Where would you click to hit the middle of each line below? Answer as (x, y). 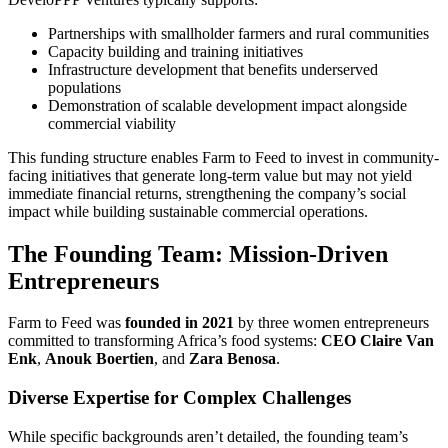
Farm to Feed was (66, 323)
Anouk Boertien (99, 359)
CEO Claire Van (377, 341)
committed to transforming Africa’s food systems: (164, 341)
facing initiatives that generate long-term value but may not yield (210, 175)
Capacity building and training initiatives (175, 51)
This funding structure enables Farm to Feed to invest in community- (223, 157)
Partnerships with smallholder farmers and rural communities (238, 33)
